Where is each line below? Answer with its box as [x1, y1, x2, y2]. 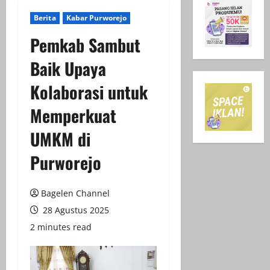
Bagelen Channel [41, 187, 110, 199]
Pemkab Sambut [30, 33, 140, 57]
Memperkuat [30, 103, 116, 128]
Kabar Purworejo [66, 13, 127, 23]
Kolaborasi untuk [30, 80, 148, 104]
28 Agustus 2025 [40, 204, 109, 216]
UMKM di [30, 127, 90, 151]
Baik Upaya [30, 56, 106, 81]
